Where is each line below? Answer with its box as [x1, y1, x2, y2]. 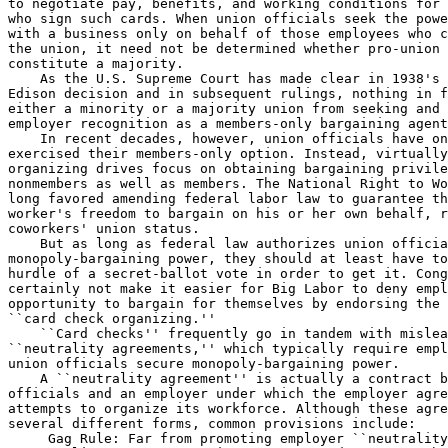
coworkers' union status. [8, 221, 200, 236]
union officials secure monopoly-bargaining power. [8, 356, 400, 371]
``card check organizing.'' [8, 311, 216, 326]
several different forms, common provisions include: [8, 416, 416, 431]
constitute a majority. [8, 56, 184, 71]
